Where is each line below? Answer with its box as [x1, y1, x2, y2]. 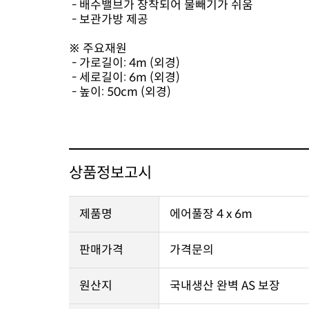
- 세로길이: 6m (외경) [69, 70, 180, 85]
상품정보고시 [69, 163, 152, 182]
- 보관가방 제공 [69, 12, 148, 27]
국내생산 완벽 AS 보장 [170, 279, 280, 293]
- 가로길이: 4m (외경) [69, 56, 180, 70]
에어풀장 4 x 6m [170, 207, 252, 221]
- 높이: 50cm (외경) [69, 85, 174, 99]
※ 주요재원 [69, 41, 127, 56]
